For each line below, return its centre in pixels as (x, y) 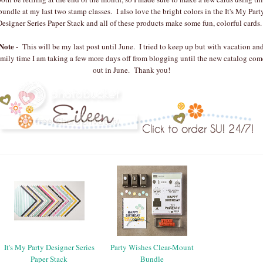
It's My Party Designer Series (49, 247)
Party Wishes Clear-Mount (152, 247)
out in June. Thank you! (131, 70)
